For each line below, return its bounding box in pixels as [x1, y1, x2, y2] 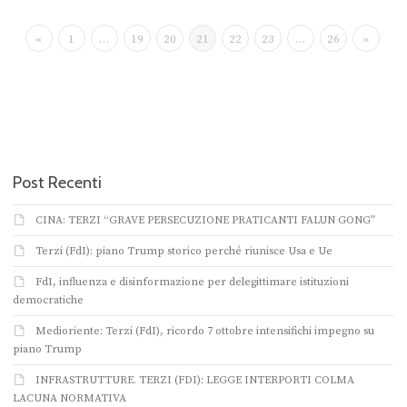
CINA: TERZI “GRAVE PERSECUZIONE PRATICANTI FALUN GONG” [35, 213, 375, 228]
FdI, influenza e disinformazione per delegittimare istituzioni [35, 275, 349, 290]
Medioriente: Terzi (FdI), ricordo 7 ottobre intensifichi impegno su [35, 324, 374, 339]
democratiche [13, 293, 84, 308]
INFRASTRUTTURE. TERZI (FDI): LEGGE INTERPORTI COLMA [35, 373, 354, 388]
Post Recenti [13, 173, 102, 194]
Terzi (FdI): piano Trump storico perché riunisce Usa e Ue [35, 244, 333, 259]
